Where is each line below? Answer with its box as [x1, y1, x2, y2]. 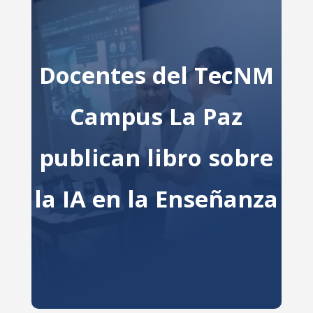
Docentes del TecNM [38, 59, 274, 91]
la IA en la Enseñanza [34, 183, 279, 214]
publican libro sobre [39, 142, 274, 173]
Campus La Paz [70, 101, 243, 132]
